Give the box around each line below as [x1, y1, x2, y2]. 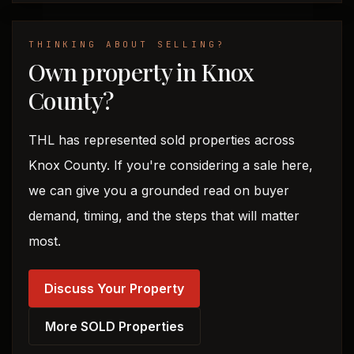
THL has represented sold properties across [28, 132, 295, 148]
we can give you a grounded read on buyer [28, 183, 289, 198]
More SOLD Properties [45, 318, 184, 334]
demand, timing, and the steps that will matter [28, 208, 299, 224]
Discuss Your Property [44, 281, 184, 296]
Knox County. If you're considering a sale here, [28, 157, 313, 173]
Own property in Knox [28, 56, 254, 88]
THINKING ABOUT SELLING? [28, 39, 226, 50]
